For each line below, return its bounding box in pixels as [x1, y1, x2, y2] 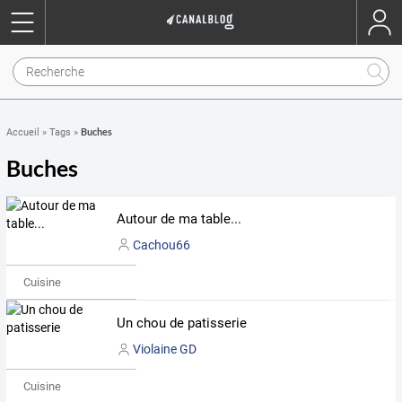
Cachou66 [132, 237, 190, 252]
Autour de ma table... [116, 211, 241, 227]
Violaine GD [132, 342, 197, 357]
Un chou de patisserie [116, 315, 247, 332]
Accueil [6, 127, 39, 138]
